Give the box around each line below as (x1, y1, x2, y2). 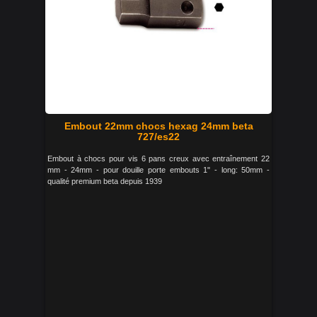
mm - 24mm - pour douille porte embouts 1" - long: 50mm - (47, 166, 270, 174)
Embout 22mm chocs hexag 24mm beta (64, 120, 253, 132)
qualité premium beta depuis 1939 (47, 177, 162, 185)
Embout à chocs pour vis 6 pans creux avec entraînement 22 (47, 154, 270, 163)
